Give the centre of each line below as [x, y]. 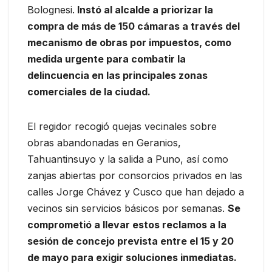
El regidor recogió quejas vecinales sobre [122, 127]
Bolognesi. [51, 10]
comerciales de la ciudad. [89, 92]
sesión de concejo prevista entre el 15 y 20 [131, 241]
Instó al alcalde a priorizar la [144, 10]
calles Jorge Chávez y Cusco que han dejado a [136, 192]
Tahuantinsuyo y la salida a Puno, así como [128, 159]
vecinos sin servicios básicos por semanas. [127, 209]
